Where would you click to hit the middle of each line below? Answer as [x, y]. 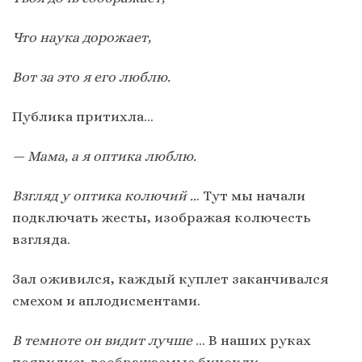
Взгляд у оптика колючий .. [104, 196]
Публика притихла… [83, 116]
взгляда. [41, 240]
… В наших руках [252, 341]
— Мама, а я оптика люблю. [104, 156]
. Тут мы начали [251, 196]
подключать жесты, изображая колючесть [161, 218]
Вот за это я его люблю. [91, 76]
